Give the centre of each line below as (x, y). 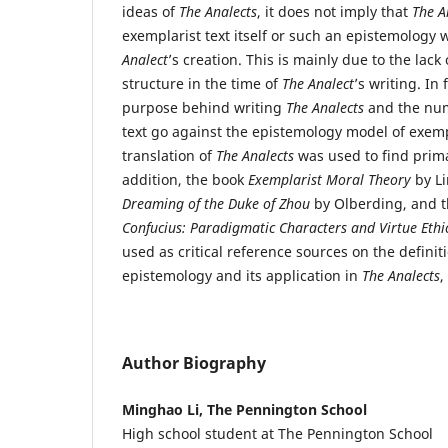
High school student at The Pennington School (277, 433)
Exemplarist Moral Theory (329, 179)
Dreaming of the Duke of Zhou (216, 203)
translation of (169, 155)
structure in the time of (202, 83)
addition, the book (185, 179)
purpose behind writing (204, 107)
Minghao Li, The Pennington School (244, 409)
